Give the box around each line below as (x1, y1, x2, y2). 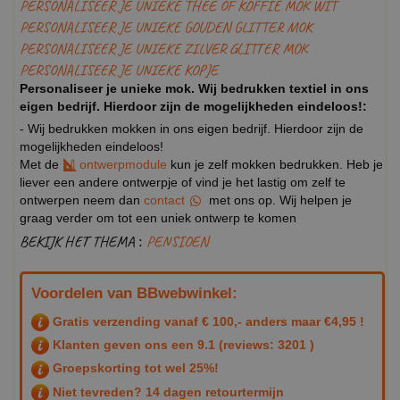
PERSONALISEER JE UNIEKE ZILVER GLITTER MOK (20, 38, 307, 58)
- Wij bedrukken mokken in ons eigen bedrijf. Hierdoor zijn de (20, 121, 363, 136)
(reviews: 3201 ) (215, 337, 314, 353)
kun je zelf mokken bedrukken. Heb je (167, 156, 383, 171)
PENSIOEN (146, 231, 208, 251)
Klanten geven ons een (49, 337, 197, 353)
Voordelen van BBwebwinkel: (31, 284, 237, 302)
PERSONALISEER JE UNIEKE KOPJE (20, 60, 218, 79)
